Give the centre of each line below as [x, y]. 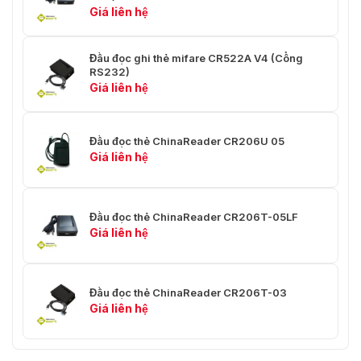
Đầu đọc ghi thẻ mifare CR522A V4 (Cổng [196, 58]
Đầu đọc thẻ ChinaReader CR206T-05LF [194, 216]
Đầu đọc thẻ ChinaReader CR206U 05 [187, 141]
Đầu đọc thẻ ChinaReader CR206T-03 [188, 292]
